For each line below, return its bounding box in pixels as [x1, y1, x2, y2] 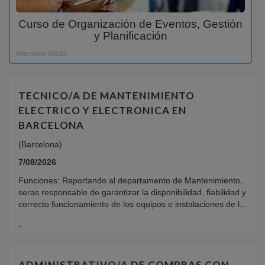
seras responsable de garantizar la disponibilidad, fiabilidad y [18, 187, 246, 197]
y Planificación [93, 29, 167, 42]
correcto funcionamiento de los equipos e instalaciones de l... [18, 199, 247, 209]
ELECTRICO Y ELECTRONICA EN [18, 104, 186, 117]
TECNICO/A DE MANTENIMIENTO [18, 89, 195, 102]
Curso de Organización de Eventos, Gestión [18, 17, 243, 30]
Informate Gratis [16, 49, 67, 58]
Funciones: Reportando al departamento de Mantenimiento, [18, 175, 243, 185]
